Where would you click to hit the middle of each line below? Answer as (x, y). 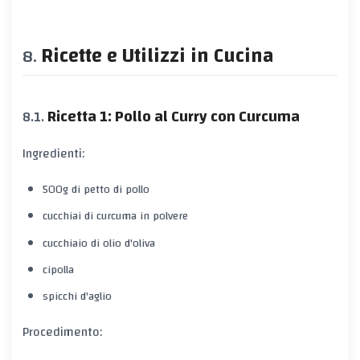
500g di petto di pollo (96, 189)
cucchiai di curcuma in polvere (115, 217)
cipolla (58, 270)
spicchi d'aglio (77, 297)
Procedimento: (62, 331)
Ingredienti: (53, 153)
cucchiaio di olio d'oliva (98, 243)
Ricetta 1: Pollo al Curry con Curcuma (174, 117)
